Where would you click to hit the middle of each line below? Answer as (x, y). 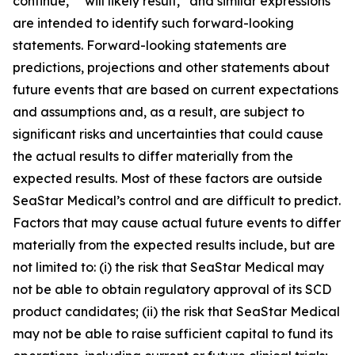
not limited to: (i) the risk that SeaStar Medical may (168, 267)
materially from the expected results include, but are (174, 245)
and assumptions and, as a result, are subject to (158, 112)
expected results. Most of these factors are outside (168, 178)
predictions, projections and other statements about (171, 67)
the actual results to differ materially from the (153, 156)
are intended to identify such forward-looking (153, 23)
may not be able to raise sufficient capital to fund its (173, 334)
